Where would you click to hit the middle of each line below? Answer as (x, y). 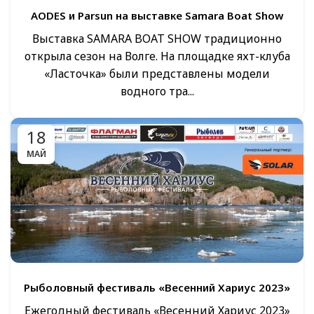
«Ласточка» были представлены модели (157, 73)
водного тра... (157, 91)
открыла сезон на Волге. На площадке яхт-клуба (157, 56)
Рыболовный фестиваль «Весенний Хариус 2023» (157, 287)
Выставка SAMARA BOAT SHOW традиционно (157, 38)
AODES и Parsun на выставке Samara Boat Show (157, 15)
